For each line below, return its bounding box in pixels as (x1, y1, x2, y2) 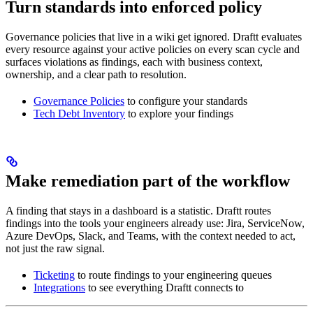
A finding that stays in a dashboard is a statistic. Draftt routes (6, 204, 271, 217)
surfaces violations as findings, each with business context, (6, 55, 263, 68)
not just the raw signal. (6, 242, 105, 254)
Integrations (34, 281, 85, 293)
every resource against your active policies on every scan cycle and (6, 43, 300, 55)
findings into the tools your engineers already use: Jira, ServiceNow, (6, 217, 305, 229)
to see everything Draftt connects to (85, 281, 244, 293)
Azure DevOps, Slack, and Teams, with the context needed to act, (6, 229, 296, 242)
